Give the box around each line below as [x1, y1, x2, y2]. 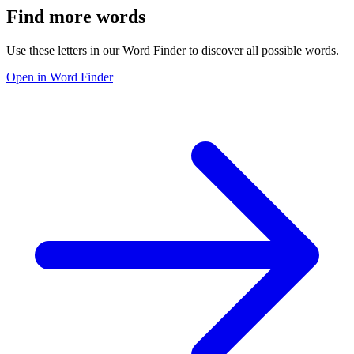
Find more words [6, 6, 145, 27]
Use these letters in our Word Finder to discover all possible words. [6, 43, 339, 57]
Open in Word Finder [6, 70, 113, 84]
